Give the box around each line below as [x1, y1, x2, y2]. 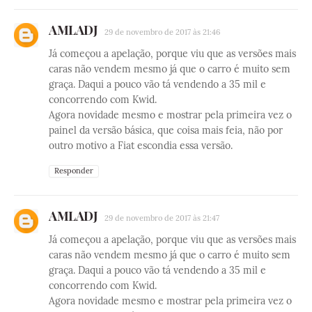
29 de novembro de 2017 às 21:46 [104, 27, 220, 38]
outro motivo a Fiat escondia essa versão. [49, 139, 233, 153]
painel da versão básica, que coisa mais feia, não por [49, 124, 283, 137]
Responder [54, 166, 93, 176]
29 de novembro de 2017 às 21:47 [104, 213, 219, 224]
